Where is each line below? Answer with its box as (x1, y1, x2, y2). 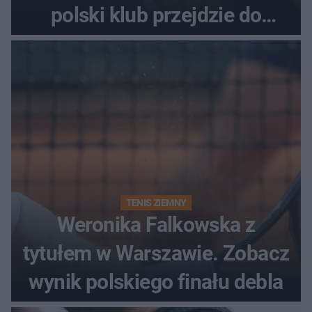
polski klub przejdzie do (50, 2, 262, 27)
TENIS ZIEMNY (125, 196, 187, 208)
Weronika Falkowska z (56, 212, 256, 237)
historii (125, 31, 187, 56)
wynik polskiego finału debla (29, 269, 283, 294)
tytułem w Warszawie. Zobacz (22, 240, 290, 265)
